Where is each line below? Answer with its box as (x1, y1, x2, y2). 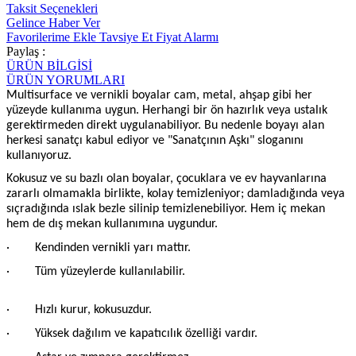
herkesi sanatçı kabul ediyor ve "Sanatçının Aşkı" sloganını (6, 133, 304, 147)
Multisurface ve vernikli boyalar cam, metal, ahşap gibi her (6, 88, 312, 102)
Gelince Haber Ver (6, 15, 100, 29)
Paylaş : (6, 44, 45, 58)
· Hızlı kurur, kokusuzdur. (6, 304, 152, 317)
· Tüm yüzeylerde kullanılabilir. (6, 265, 185, 278)
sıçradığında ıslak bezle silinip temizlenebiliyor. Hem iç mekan (6, 203, 325, 216)
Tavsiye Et (99, 29, 153, 44)
